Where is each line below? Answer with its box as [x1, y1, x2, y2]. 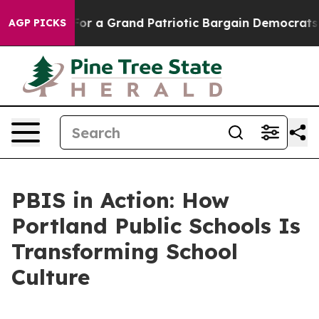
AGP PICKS [9, 16, 66, 29]
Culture [11, 263, 90, 291]
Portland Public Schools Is [11, 212, 300, 239]
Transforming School [11, 238, 238, 265]
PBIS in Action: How [11, 187, 229, 214]
